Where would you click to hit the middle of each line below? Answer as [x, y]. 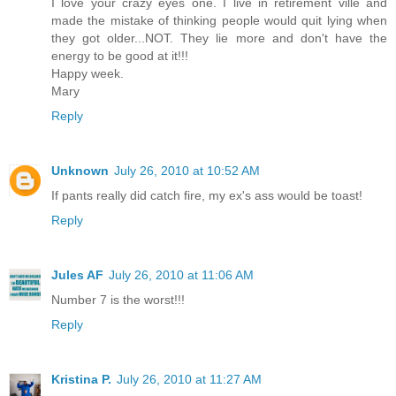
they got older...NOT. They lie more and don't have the [219, 38]
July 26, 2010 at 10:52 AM [187, 170]
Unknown [80, 170]
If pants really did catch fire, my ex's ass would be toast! [207, 195]
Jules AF [77, 274]
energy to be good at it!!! [120, 55]
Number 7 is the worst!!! [118, 299]
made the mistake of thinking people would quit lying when [219, 20]
